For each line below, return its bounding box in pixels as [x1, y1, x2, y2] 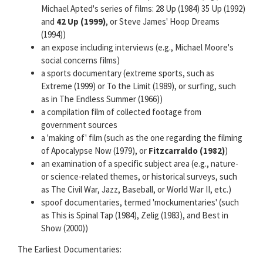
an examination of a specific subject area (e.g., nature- [41, 158, 238, 170]
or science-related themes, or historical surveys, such [41, 171, 237, 183]
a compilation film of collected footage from [41, 106, 201, 118]
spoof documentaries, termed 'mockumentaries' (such [41, 197, 239, 208]
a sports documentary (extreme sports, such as [41, 68, 214, 79]
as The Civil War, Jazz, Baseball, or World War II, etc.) [41, 184, 231, 195]
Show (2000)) [41, 222, 88, 234]
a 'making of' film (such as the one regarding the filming [41, 132, 242, 144]
